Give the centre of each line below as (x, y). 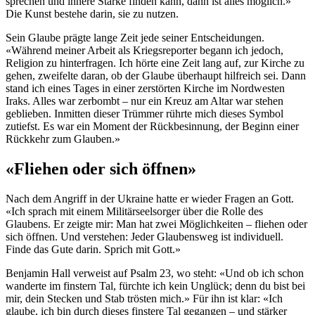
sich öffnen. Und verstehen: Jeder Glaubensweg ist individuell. (144, 236)
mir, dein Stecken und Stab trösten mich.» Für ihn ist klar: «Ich (144, 298)
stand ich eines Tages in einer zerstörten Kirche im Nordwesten (145, 88)
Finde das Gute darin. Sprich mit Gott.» (93, 249)
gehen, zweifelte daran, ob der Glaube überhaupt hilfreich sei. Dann (156, 75)
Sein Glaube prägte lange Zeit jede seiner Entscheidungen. (135, 37)
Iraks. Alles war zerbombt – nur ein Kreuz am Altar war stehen (144, 101)
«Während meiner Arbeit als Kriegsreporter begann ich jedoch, (144, 50)
